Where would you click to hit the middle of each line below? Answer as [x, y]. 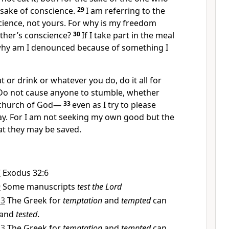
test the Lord [99, 187]
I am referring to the [125, 11]
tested [27, 214]
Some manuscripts [40, 187]
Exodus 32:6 [26, 173]
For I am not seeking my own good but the [91, 117]
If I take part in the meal [128, 35]
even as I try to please [114, 105]
